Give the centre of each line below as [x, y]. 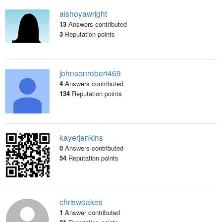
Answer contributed [92, 213]
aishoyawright [83, 14]
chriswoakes [81, 202]
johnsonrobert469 [90, 73]
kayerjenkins [81, 138]
